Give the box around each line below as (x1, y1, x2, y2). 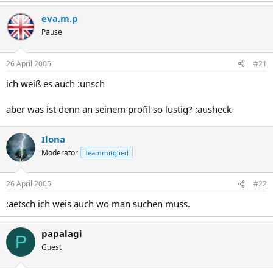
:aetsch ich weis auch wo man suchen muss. (6, 197, 190, 210)
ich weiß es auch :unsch (6, 77, 105, 90)
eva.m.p (41, 12, 78, 24)
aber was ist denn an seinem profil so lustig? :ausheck (6, 102, 232, 115)
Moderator (41, 147, 78, 158)
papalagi (41, 227, 82, 239)
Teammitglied (85, 147, 129, 157)
